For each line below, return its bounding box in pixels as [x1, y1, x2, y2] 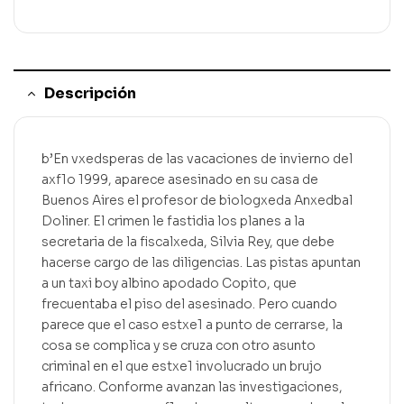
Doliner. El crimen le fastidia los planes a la [41, 213, 305, 230]
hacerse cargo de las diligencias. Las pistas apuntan [41, 254, 361, 271]
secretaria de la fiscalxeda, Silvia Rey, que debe [41, 234, 335, 251]
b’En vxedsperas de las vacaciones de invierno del [41, 151, 353, 168]
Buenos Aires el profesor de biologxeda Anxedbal [41, 192, 353, 209]
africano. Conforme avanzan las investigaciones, [41, 379, 343, 396]
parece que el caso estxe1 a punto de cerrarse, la [41, 317, 343, 334]
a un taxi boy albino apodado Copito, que [41, 275, 297, 292]
